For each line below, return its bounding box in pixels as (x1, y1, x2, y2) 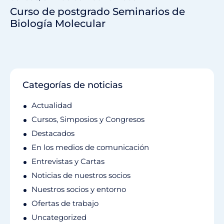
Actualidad (31, 100, 72, 110)
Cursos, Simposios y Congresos (31, 114, 144, 124)
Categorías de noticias (22, 79, 122, 91)
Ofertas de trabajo (31, 198, 98, 208)
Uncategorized (31, 212, 86, 222)
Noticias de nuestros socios (31, 170, 130, 180)
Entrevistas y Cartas (31, 156, 104, 166)
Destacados (31, 128, 74, 138)
